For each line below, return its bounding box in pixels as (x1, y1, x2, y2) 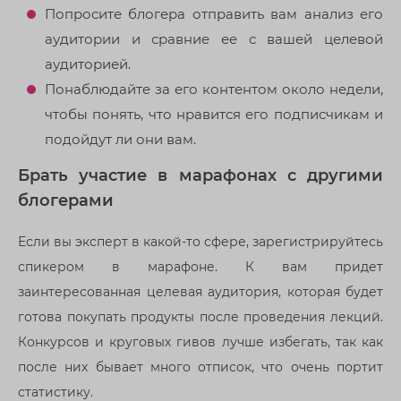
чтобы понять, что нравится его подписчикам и (45, 105, 383, 123)
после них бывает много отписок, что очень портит (18, 358, 383, 375)
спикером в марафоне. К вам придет (18, 258, 383, 275)
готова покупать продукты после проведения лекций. (18, 308, 383, 325)
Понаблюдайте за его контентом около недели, (45, 80, 383, 98)
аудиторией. (45, 55, 131, 73)
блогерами (18, 191, 114, 210)
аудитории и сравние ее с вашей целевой (45, 30, 383, 47)
